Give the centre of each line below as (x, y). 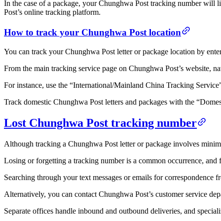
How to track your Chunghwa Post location (92, 33)
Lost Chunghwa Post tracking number (100, 123)
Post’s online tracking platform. (52, 12)
